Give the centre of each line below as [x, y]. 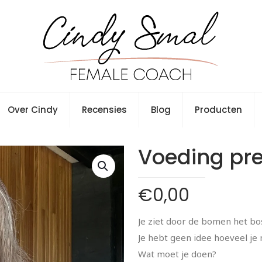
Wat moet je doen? [177, 254]
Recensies [104, 110]
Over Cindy [33, 110]
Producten [218, 110]
